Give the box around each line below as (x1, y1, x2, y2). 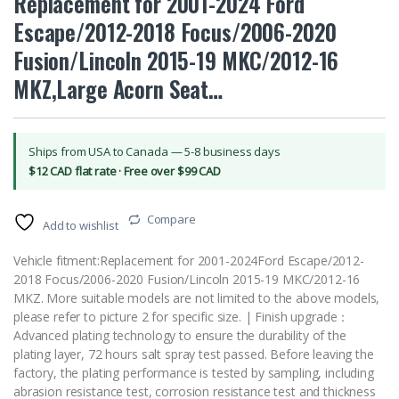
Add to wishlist (42, 217, 118, 234)
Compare (146, 211, 196, 228)
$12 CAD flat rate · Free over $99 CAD (28, 163, 221, 180)
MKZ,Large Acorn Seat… (13, 72, 224, 106)
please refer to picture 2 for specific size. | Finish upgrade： (13, 308, 350, 326)
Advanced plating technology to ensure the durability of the (13, 327, 346, 345)
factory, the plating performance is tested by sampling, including (13, 364, 374, 382)
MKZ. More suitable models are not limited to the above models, (13, 289, 380, 307)
